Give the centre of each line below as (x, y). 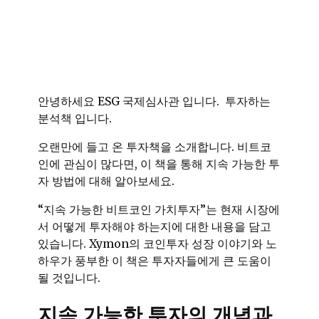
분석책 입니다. (75, 118)
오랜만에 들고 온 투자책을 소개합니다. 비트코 (155, 147)
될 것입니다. (69, 278)
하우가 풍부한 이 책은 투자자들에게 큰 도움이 (155, 261)
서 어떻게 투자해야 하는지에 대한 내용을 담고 (155, 226)
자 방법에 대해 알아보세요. (106, 181)
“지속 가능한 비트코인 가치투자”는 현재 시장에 (159, 209)
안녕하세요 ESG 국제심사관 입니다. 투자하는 (154, 101)
